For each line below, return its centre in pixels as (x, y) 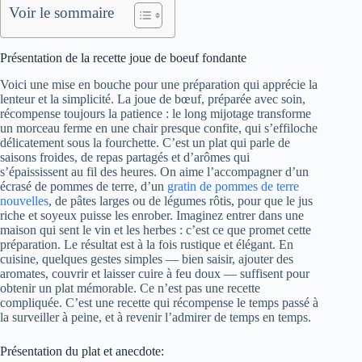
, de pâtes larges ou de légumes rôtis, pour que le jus (181, 201)
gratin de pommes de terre (233, 187)
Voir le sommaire (61, 13)
